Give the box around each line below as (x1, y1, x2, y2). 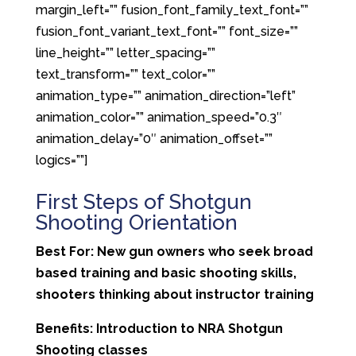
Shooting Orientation (35, 211, 238, 234)
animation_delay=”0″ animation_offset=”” (35, 131, 273, 146)
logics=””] (35, 153, 87, 168)
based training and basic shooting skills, (35, 265, 296, 281)
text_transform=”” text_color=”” (35, 67, 215, 82)
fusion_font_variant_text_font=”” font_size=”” (35, 24, 298, 39)
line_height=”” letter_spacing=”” (35, 45, 215, 60)
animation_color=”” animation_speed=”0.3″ (35, 110, 282, 125)
